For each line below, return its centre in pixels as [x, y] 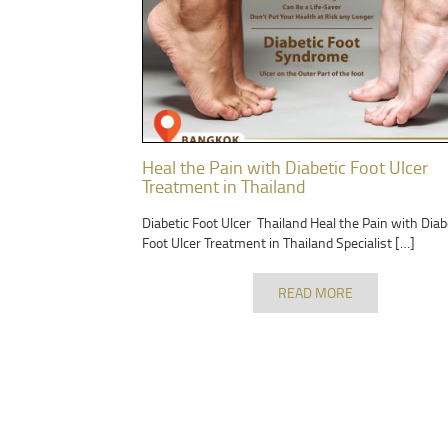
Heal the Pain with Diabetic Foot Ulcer [285, 167]
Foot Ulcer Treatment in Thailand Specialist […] [278, 243]
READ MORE [315, 293]
